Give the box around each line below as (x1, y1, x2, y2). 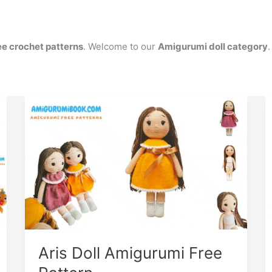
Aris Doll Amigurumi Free (38, 243, 223, 263)
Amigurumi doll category (158, 41, 268, 52)
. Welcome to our (83, 41, 158, 52)
